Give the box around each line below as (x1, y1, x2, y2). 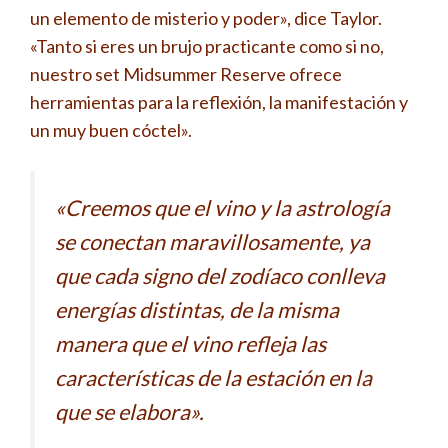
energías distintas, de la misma (55, 297, 339, 324)
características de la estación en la (55, 365, 372, 392)
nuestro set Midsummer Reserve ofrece (30, 63, 342, 86)
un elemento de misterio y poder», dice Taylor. (30, 7, 382, 30)
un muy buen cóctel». (30, 119, 192, 142)
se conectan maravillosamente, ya (55, 229, 370, 256)
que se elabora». (55, 399, 204, 426)
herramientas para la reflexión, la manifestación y (30, 91, 408, 114)
